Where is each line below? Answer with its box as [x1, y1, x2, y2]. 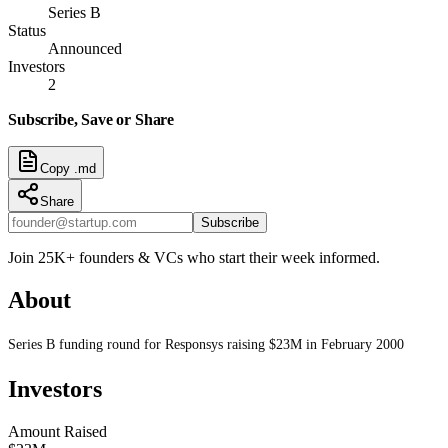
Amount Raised [8, 422, 107, 440]
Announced [48, 39, 122, 57]
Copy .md [40, 160, 96, 176]
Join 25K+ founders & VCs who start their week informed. [8, 248, 380, 266]
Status [8, 21, 46, 39]
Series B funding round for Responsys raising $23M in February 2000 [8, 336, 404, 352]
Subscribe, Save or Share [8, 110, 175, 128]
